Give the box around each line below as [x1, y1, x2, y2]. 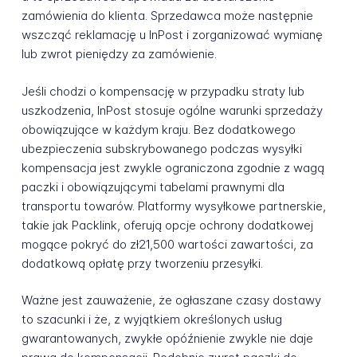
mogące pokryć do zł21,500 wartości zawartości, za [21, 236, 313, 252]
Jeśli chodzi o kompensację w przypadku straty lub [21, 83, 304, 99]
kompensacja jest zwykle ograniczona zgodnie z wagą [21, 159, 324, 175]
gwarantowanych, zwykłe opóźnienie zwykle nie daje [21, 331, 313, 347]
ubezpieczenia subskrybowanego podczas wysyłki [21, 140, 302, 156]
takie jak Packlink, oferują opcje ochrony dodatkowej [21, 217, 313, 233]
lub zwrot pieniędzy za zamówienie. [21, 46, 217, 62]
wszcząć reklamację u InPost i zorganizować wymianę [21, 27, 323, 43]
